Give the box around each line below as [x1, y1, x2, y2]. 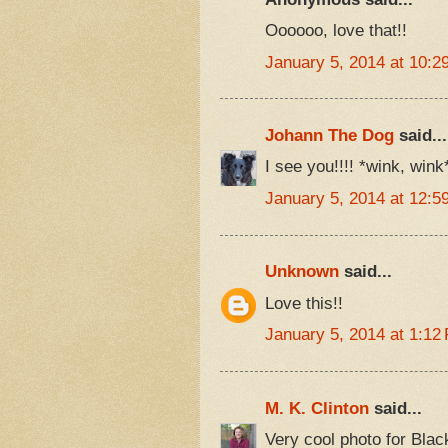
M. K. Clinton [264, 398, 369, 418]
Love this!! [264, 293, 343, 313]
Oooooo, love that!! [264, 21, 407, 41]
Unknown [264, 262, 339, 282]
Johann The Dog [264, 126, 394, 146]
